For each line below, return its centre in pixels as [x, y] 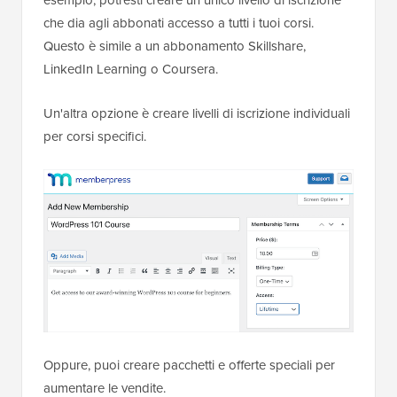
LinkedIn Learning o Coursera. [131, 70]
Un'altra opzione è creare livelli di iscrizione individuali [197, 114]
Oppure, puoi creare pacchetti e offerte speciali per [189, 366]
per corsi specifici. [95, 137]
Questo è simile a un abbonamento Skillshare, [175, 47]
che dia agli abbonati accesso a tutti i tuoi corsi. [179, 23]
